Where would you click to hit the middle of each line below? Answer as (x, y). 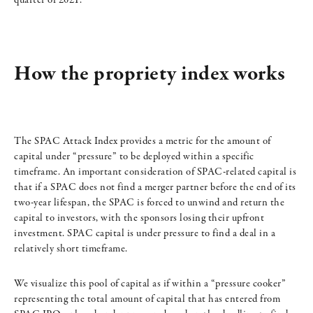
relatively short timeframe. (71, 249)
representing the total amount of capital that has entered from (147, 299)
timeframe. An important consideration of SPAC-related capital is (155, 172)
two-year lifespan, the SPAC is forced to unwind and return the (149, 203)
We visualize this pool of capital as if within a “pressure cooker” (150, 284)
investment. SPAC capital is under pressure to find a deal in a (145, 234)
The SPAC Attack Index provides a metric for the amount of (143, 141)
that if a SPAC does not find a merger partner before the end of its (155, 188)
